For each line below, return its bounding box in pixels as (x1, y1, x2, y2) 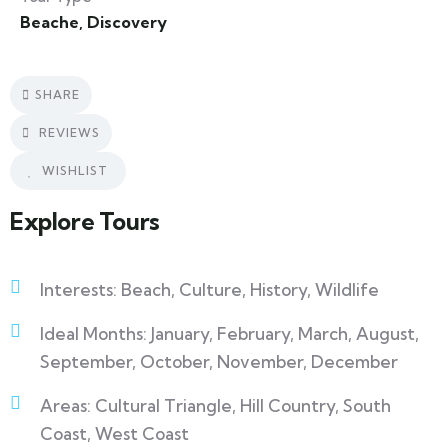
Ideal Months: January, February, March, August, (40, 323, 419, 345)
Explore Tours (10, 206, 160, 237)
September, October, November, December (40, 351, 398, 373)
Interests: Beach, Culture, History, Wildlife (40, 279, 379, 301)
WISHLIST (42, 163, 108, 179)
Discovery (87, 12, 167, 33)
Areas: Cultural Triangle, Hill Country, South (40, 395, 391, 417)
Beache (20, 12, 79, 33)
